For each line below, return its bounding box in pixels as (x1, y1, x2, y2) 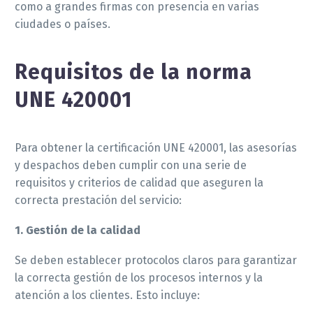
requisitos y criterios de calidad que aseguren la (15, 176, 263, 190)
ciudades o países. (15, 17, 110, 31)
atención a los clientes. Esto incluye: (15, 288, 200, 302)
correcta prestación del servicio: (15, 194, 182, 208)
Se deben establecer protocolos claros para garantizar (15, 253, 297, 267)
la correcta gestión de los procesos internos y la (15, 270, 263, 284)
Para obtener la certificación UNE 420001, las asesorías (15, 141, 297, 155)
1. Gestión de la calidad (15, 223, 140, 237)
